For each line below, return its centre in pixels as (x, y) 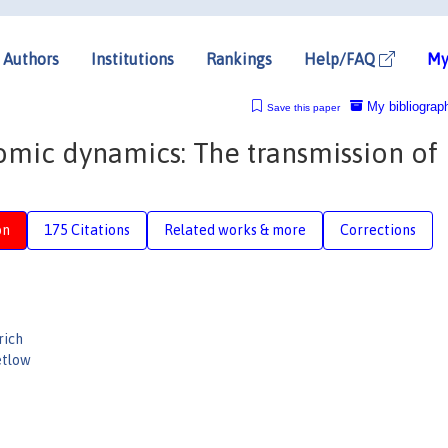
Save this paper (303, 107)
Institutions (132, 58)
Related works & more (235, 229)
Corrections (378, 229)
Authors (31, 58)
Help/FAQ (341, 58)
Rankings (239, 58)
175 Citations (87, 229)
